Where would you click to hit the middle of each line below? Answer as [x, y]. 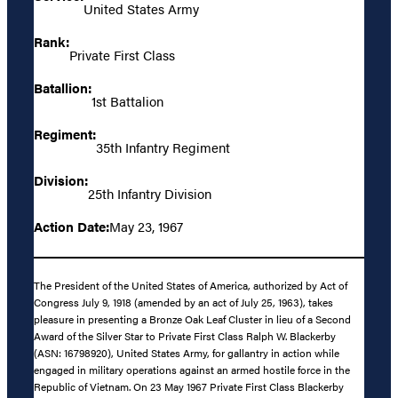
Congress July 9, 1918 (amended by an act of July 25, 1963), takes [183, 302]
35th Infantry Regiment [163, 147]
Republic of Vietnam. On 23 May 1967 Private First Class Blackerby [189, 386]
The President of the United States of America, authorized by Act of [191, 285]
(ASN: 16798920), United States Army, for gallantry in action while [187, 352]
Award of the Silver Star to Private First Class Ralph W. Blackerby [185, 335]
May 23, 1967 [146, 226]
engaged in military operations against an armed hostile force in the [192, 369]
